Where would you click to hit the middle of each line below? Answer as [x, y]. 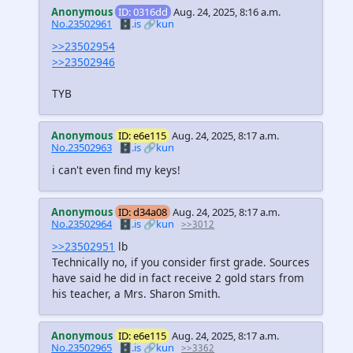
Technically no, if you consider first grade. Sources [181, 262]
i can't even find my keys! [116, 169]
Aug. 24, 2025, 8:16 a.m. [227, 11]
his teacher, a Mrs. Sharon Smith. [136, 294]
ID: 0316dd [143, 11]
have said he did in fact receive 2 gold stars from [178, 278]
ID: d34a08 [143, 212]
